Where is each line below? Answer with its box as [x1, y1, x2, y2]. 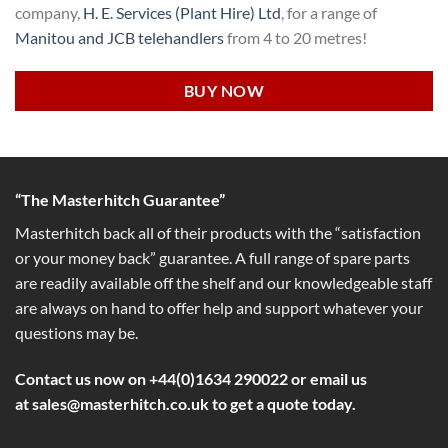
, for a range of [281, 3, 377, 23]
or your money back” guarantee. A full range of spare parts [15, 247, 410, 267]
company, [15, 3, 83, 23]
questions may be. [15, 322, 138, 342]
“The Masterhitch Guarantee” [15, 189, 225, 209]
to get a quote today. [209, 393, 356, 413]
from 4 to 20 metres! [224, 28, 367, 48]
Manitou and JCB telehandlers [15, 28, 224, 48]
